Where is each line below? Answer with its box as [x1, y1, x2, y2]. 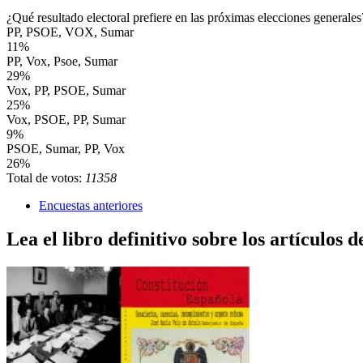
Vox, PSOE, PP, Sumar [6, 112, 126, 126]
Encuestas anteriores [39, 198, 143, 212]
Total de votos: [6, 170, 85, 185]
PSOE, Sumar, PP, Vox [6, 141, 125, 156]
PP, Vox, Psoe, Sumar [6, 53, 117, 68]
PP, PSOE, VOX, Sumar [6, 24, 134, 39]
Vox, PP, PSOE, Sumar [6, 83, 126, 97]
